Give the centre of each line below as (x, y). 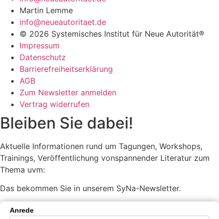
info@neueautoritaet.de (63, 22)
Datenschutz (43, 57)
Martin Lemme (46, 10)
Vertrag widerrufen (55, 104)
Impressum (40, 45)
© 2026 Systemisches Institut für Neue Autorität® (112, 33)
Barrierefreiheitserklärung (66, 69)
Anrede (22, 210)
